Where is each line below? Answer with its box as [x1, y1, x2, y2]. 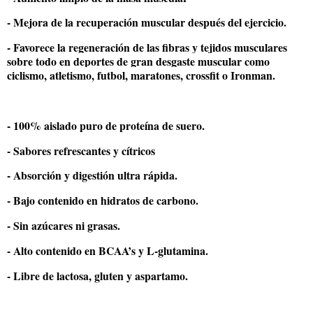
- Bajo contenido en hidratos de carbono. [7, 192, 198, 209]
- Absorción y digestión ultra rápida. [7, 167, 177, 184]
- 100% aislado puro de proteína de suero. [7, 117, 205, 133]
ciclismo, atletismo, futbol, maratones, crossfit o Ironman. [7, 67, 275, 84]
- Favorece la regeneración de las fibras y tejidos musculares [7, 39, 287, 56]
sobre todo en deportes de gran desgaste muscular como [7, 53, 270, 70]
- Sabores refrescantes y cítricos [7, 142, 155, 159]
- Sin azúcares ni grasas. [7, 217, 120, 234]
